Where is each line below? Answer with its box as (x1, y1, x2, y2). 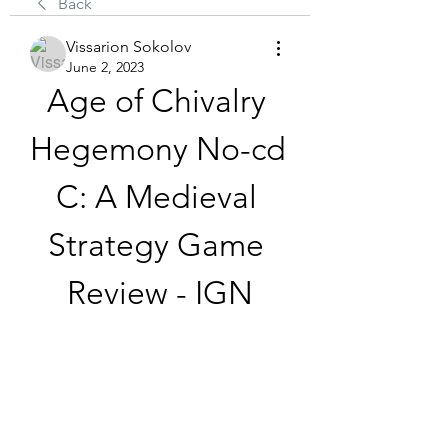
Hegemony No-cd (30, 130, 286, 168)
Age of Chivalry (46, 82, 266, 120)
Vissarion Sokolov (66, 37, 191, 56)
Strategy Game (48, 226, 264, 264)
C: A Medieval (55, 178, 257, 216)
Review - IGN (67, 274, 253, 312)
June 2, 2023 (66, 58, 144, 76)
